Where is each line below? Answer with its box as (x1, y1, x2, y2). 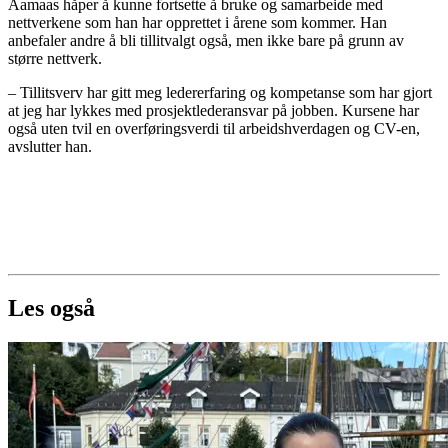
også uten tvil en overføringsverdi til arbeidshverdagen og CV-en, (8, 119, 420, 137)
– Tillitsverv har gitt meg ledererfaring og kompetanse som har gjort (8, 83, 432, 101)
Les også (8, 295, 95, 322)
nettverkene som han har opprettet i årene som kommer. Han (8, 13, 387, 31)
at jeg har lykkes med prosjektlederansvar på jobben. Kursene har (8, 101, 419, 119)
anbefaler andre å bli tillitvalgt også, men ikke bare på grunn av (8, 31, 404, 49)
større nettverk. (8, 49, 102, 67)
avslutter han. (8, 137, 92, 155)
